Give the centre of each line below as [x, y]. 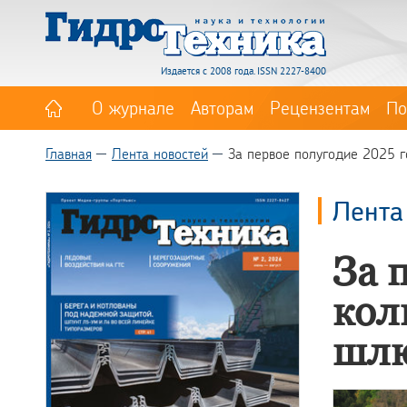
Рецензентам [320, 107]
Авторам [222, 107]
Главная [69, 153]
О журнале [133, 107]
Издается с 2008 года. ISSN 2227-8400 [243, 71]
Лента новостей [160, 153]
